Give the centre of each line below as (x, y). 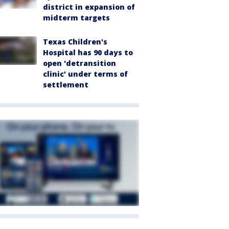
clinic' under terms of (85, 74)
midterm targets (76, 17)
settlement (66, 84)
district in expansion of (89, 7)
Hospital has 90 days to (88, 52)
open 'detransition (79, 63)
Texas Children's (75, 41)
